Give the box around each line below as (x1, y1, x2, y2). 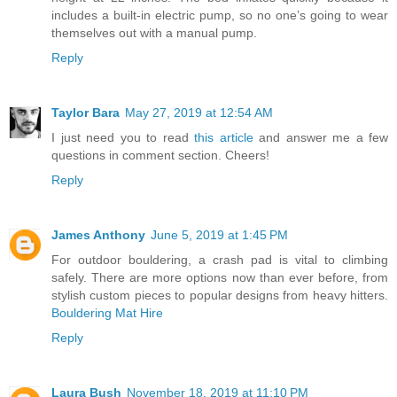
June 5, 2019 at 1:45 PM (151, 227, 288, 242)
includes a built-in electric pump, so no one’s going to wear (51, 7, 388, 22)
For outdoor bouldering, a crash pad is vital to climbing (51, 252, 388, 267)
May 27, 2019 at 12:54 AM (125, 105, 273, 120)
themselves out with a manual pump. (51, 25, 257, 40)
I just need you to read (51, 129, 194, 144)
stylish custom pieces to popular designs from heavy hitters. (51, 287, 388, 302)
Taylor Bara (51, 105, 120, 120)
